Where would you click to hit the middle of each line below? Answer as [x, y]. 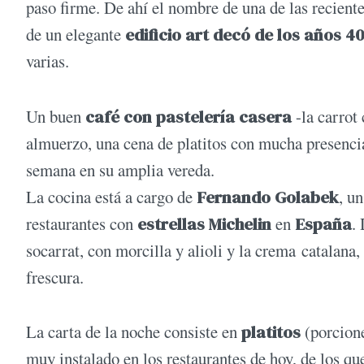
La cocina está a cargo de [109, 196]
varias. [48, 61]
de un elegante [76, 35]
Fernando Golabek [266, 197]
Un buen [54, 116]
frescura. [55, 277]
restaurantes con [82, 223]
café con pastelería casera [188, 116]
